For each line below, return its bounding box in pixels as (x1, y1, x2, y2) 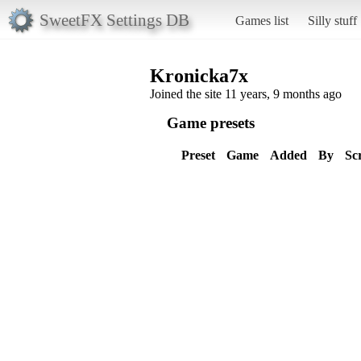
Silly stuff (307, 13, 357, 27)
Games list (234, 13, 288, 27)
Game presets (167, 114, 255, 131)
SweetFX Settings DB (39, 10, 189, 29)
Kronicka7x (150, 64, 248, 86)
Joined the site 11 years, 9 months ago (150, 86, 342, 101)
